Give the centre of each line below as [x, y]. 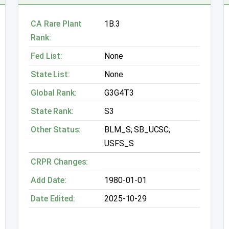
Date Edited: [53, 199]
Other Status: [56, 130]
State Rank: [52, 111]
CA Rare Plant [56, 24]
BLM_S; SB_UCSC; [137, 130]
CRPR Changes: [60, 162]
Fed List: [47, 56]
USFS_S [119, 144]
